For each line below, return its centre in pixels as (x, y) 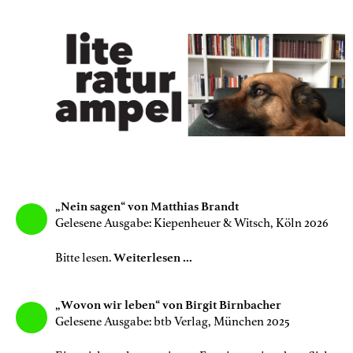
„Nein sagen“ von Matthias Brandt (148, 206)
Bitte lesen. (84, 257)
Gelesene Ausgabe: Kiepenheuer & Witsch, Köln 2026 (192, 223)
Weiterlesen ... (153, 257)
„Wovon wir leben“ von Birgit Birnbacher (169, 305)
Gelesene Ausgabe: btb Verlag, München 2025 (173, 321)
